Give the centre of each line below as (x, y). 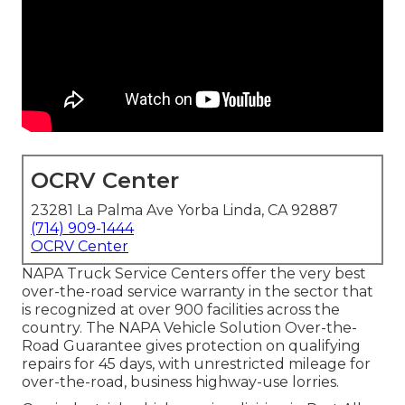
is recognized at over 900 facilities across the (181, 310)
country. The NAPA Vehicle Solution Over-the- (189, 328)
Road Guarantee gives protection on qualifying (191, 346)
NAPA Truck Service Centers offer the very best (194, 274)
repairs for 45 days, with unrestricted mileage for (196, 364)
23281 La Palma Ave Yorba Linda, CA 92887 (184, 211)
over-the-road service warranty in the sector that (198, 292)
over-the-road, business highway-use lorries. (180, 382)
